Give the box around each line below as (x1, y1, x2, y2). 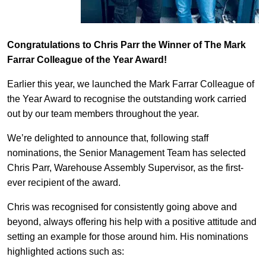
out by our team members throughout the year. (7, 109, 199, 119)
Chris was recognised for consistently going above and (7, 202, 237, 212)
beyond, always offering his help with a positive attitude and (7, 217, 256, 227)
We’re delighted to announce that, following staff (7, 133, 208, 143)
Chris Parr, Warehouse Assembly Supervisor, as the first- (7, 163, 243, 173)
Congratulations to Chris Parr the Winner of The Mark (7, 40, 246, 50)
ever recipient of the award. (7, 178, 121, 188)
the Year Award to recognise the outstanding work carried (7, 94, 246, 104)
